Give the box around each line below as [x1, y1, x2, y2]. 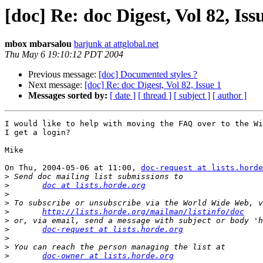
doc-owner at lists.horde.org [42, 251, 174, 261]
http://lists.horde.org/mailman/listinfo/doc [42, 207, 244, 217]
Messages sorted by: [28, 90, 107, 101]
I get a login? [5, 128, 70, 137]
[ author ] [213, 90, 247, 101]
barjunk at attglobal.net [74, 39, 159, 49]
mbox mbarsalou [5, 39, 72, 49]
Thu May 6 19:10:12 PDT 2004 [5, 49, 123, 60]
